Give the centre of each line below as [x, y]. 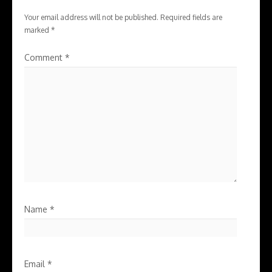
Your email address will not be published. [91, 17]
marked [38, 30]
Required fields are [191, 17]
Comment [45, 57]
